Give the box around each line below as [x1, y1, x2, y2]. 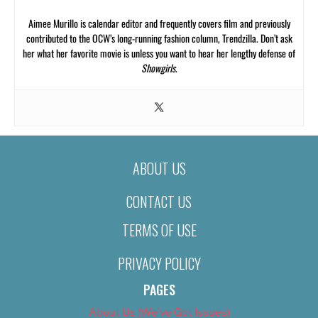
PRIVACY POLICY [117, 253, 201, 275]
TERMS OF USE [121, 219, 197, 241]
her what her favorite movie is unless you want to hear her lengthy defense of [23, 45, 295, 60]
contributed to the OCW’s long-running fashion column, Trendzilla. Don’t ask [26, 30, 292, 45]
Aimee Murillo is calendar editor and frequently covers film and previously [28, 15, 290, 31]
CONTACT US [126, 190, 192, 212]
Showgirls [141, 60, 175, 75]
